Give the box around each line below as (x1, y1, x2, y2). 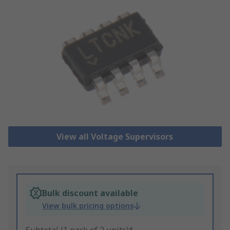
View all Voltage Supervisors (56, 131, 174, 143)
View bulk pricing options (42, 201, 133, 211)
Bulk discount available (42, 187, 138, 199)
